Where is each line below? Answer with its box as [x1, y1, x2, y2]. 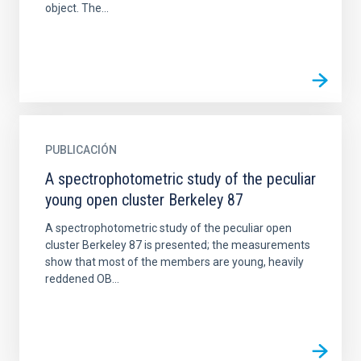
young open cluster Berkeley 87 [45, 190, 243, 210]
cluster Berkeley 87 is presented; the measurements [45, 239, 310, 251]
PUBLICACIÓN [45, 143, 117, 156]
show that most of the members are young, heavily [45, 255, 304, 268]
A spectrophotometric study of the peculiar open [45, 222, 292, 234]
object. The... [45, 2, 109, 15]
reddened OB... [45, 272, 119, 285]
